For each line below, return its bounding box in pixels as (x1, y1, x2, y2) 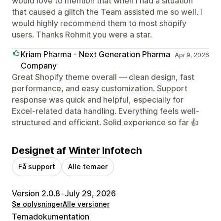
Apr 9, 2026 (174, 51, 209, 59)
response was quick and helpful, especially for (12, 95, 184, 105)
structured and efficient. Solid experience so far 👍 (12, 117, 199, 128)
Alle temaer (68, 162, 108, 171)
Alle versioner (63, 200, 110, 209)
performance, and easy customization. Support (12, 83, 187, 94)
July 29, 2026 (65, 188, 116, 199)
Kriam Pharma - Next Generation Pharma (21, 49, 170, 60)
